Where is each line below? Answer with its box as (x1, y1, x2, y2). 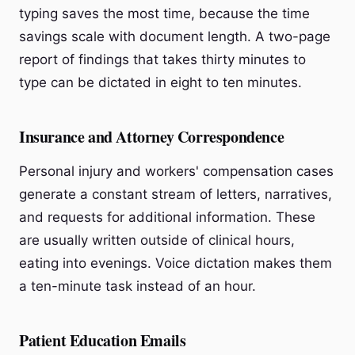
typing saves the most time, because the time (19, 6, 310, 21)
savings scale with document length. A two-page (19, 29, 330, 44)
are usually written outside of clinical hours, (19, 232, 295, 248)
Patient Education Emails (19, 329, 186, 352)
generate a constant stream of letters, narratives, (19, 186, 332, 202)
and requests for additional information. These (19, 209, 315, 225)
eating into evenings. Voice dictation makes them (19, 255, 332, 271)
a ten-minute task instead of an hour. (19, 278, 256, 294)
